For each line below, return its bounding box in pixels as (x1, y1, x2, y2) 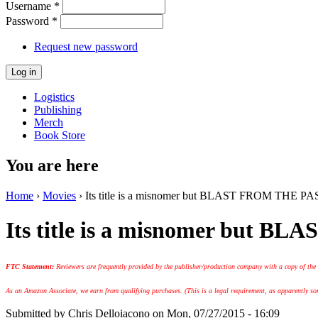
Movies (43, 189, 76, 202)
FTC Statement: (6, 262, 56, 270)
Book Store (34, 128, 85, 141)
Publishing (34, 103, 82, 116)
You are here (6, 155, 99, 175)
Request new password (34, 40, 138, 53)
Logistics (34, 90, 75, 103)
